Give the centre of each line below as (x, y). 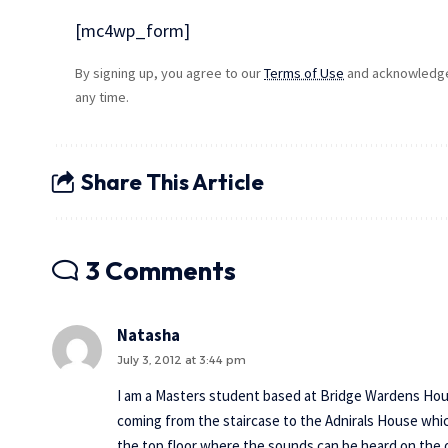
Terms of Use (304, 73)
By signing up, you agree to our (170, 73)
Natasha (148, 335)
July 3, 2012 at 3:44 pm (181, 360)
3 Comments (160, 270)
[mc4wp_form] (133, 30)
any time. (102, 97)
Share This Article (172, 181)
